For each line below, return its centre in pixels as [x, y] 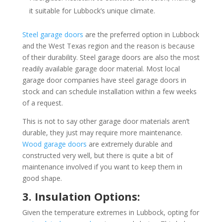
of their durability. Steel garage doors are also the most [111, 57]
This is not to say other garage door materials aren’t [106, 121]
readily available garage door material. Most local [101, 68]
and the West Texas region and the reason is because [108, 46]
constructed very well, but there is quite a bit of [97, 155]
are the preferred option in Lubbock [141, 34]
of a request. [42, 103]
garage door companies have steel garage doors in [104, 80]
